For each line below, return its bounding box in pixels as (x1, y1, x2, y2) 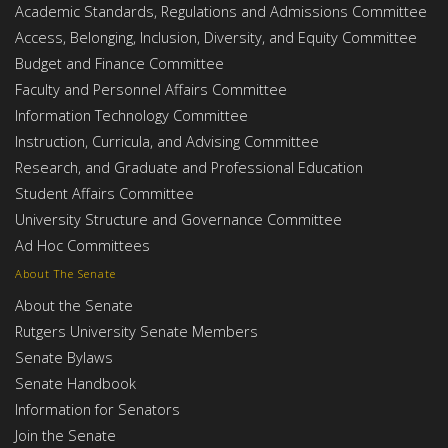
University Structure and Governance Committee (15, 209, 342, 230)
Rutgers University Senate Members (15, 321, 258, 342)
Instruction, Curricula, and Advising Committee (15, 131, 319, 152)
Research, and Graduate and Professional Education (15, 157, 363, 178)
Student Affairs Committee (15, 183, 194, 204)
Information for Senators (15, 399, 180, 420)
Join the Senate (15, 425, 116, 446)
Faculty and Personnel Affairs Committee (15, 79, 287, 100)
